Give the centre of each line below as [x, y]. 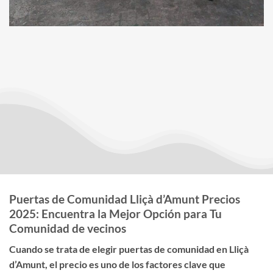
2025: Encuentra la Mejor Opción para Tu [115, 213]
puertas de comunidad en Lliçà [184, 249]
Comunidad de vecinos [68, 228]
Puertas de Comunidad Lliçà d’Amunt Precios [125, 199]
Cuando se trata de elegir [64, 249]
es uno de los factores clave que [156, 264]
